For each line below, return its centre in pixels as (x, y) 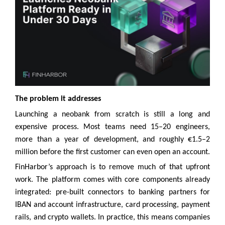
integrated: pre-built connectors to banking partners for (113, 192)
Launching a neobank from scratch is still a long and (113, 114)
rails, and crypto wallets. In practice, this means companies (113, 217)
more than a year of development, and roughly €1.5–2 (113, 139)
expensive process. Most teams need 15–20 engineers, (113, 127)
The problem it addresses (58, 99)
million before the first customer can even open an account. (113, 152)
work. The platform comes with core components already (113, 180)
